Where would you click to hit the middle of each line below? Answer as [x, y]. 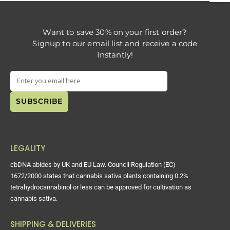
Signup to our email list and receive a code [115, 43]
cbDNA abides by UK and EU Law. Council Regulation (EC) [93, 164]
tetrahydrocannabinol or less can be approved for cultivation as [101, 187]
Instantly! [115, 54]
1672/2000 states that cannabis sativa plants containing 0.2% [99, 176]
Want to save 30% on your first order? [115, 32]
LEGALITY [28, 148]
